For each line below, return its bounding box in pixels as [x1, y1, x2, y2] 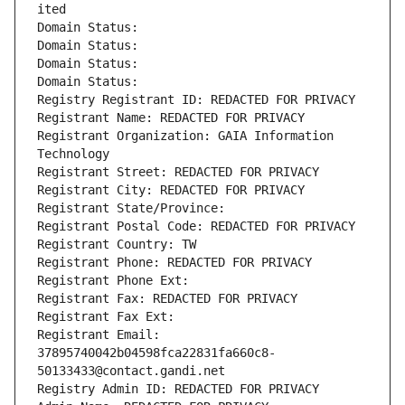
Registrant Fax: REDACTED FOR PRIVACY [37, 291, 297, 306]
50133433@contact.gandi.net [37, 363, 225, 379]
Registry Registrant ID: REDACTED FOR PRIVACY [37, 92, 355, 108]
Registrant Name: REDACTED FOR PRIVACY [37, 110, 305, 126]
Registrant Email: [37, 327, 160, 343]
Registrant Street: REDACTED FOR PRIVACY [37, 165, 319, 180]
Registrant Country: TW [37, 237, 196, 252]
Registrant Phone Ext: [37, 273, 189, 288]
